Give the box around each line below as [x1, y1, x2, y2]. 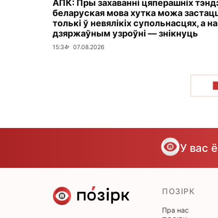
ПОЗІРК [162, 186, 196, 196]
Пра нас [162, 205, 189, 214]
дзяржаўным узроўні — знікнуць [53, 28, 198, 38]
